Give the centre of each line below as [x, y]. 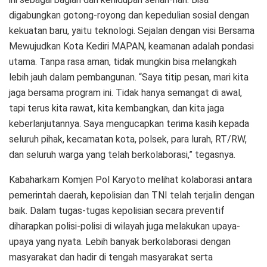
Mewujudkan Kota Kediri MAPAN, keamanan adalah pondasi [131, 46]
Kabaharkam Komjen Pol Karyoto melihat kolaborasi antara [131, 179]
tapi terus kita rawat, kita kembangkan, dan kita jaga [117, 108]
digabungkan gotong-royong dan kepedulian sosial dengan [129, 15]
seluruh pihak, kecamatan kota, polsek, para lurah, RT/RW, [128, 139]
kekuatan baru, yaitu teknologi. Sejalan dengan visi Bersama [132, 30]
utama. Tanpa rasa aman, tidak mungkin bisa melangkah [123, 61]
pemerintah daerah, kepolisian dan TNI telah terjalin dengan [132, 195]
